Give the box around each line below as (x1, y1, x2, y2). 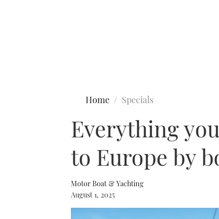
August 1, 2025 (71, 190, 115, 199)
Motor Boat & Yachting (71, 178, 144, 188)
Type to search (5, 43, 52, 53)
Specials (122, 94, 153, 106)
